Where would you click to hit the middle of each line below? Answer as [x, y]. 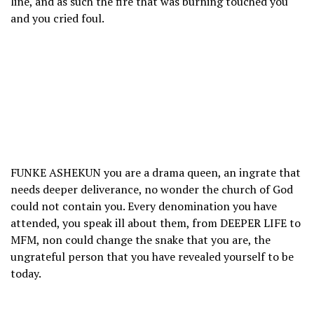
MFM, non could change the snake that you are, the [141, 240]
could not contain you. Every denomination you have [144, 206]
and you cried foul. [57, 19]
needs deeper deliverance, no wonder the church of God [152, 190]
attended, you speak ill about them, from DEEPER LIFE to [156, 223]
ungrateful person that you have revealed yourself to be [152, 257]
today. [26, 274]
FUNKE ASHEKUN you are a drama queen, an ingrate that [156, 173]
